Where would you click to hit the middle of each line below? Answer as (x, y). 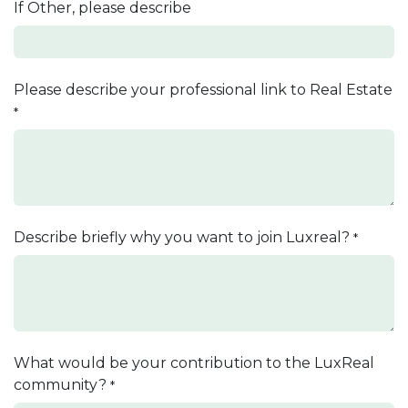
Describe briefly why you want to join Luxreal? (184, 237)
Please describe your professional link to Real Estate (203, 89)
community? (60, 384)
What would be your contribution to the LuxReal (194, 362)
